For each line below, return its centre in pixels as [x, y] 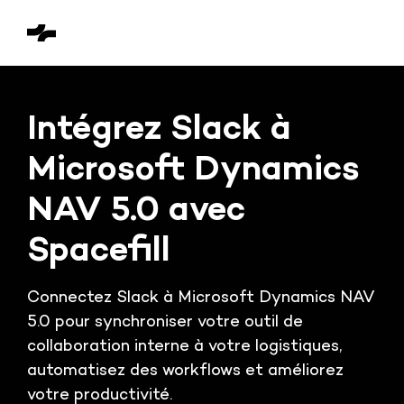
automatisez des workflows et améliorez [185, 372]
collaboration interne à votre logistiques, [184, 347]
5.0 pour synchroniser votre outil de [165, 323]
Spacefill [99, 252]
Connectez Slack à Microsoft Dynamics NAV [201, 298]
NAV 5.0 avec [136, 212]
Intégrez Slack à [159, 131]
